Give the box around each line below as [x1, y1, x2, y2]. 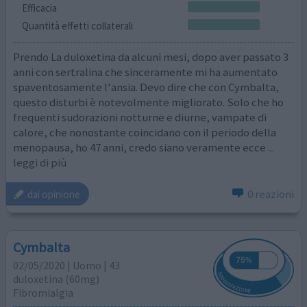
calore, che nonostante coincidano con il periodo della [13, 124, 277, 140]
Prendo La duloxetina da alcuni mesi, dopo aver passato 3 [13, 49, 289, 64]
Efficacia [21, 1, 57, 15]
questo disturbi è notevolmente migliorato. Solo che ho [13, 94, 284, 110]
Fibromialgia [13, 285, 74, 299]
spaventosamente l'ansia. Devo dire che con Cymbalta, [13, 79, 280, 95]
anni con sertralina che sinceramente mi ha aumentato [13, 64, 278, 79]
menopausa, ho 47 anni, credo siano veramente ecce [13, 139, 267, 155]
